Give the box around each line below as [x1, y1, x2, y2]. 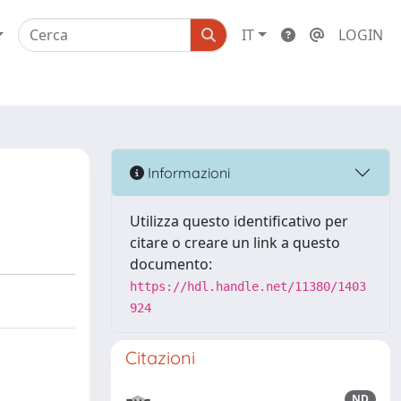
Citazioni [125, 346, 195, 369]
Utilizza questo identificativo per [130, 211, 348, 231]
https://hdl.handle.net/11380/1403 [130, 279, 366, 294]
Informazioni [144, 163, 230, 182]
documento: [130, 254, 212, 274]
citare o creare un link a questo [130, 233, 340, 252]
